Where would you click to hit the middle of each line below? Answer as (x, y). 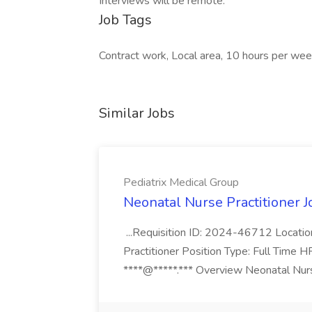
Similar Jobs (137, 113)
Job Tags (125, 20)
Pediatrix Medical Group (181, 182)
